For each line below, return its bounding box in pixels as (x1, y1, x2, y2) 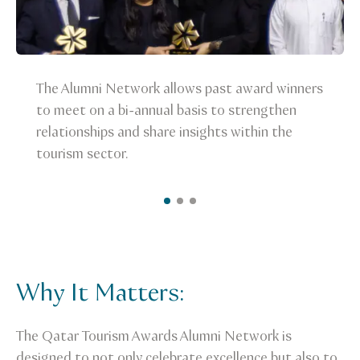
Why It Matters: (16, 276, 185, 310)
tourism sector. (36, 144, 129, 164)
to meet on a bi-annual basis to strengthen (36, 100, 297, 121)
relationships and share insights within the (36, 122, 292, 142)
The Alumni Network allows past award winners (36, 79, 323, 99)
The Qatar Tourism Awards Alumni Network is (16, 326, 292, 346)
